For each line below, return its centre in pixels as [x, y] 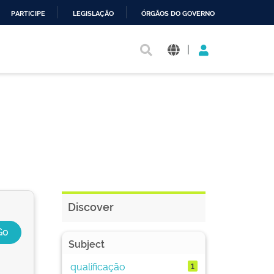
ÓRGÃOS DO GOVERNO [178, 14]
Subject [87, 243]
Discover [91, 206]
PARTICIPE [28, 14]
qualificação [98, 266]
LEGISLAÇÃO [93, 14]
